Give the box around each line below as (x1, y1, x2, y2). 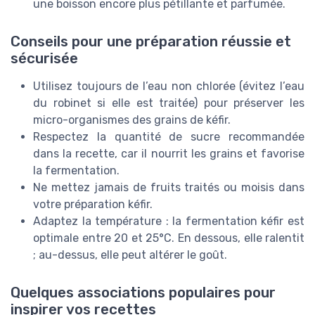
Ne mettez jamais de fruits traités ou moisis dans (33, 180, 304, 194)
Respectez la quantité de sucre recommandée (33, 129, 304, 143)
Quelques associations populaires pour (11, 283, 276, 301)
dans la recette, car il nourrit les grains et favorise (33, 146, 304, 160)
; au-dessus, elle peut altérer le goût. (33, 247, 227, 262)
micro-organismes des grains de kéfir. (33, 112, 231, 127)
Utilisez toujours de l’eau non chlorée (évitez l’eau (33, 79, 304, 93)
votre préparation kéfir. (33, 197, 153, 211)
